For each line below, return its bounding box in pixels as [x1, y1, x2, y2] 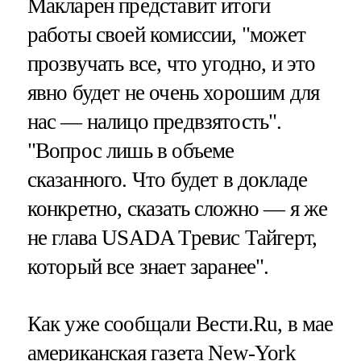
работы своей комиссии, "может [27, 22, 305, 47]
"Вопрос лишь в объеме [27, 138, 234, 163]
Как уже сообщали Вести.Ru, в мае [27, 311, 334, 336]
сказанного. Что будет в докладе [27, 167, 308, 192]
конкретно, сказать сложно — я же [27, 196, 328, 221]
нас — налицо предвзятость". [27, 109, 282, 134]
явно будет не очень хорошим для [27, 80, 320, 105]
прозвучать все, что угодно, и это [27, 51, 316, 76]
